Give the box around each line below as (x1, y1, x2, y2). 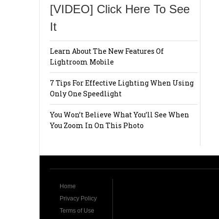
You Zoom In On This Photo (50, 121, 144, 131)
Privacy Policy (60, 195, 97, 202)
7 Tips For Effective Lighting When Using (50, 78, 194, 88)
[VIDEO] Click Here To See (50, 2, 190, 16)
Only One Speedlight (50, 89, 122, 99)
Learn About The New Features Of (50, 46, 164, 56)
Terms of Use (60, 207, 94, 214)
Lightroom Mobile (50, 57, 114, 67)
